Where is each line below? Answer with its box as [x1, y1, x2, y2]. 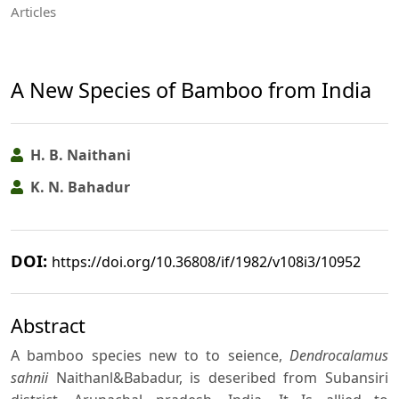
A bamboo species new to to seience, [11, 346, 289, 366]
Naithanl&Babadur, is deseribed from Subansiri [48, 368, 388, 388]
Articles [11, 3, 56, 21]
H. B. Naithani [27, 144, 131, 165]
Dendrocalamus [289, 346, 388, 366]
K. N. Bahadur [27, 177, 130, 198]
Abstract [11, 313, 85, 339]
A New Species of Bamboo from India [11, 76, 371, 105]
